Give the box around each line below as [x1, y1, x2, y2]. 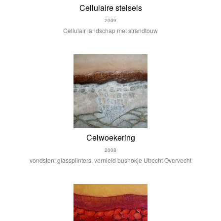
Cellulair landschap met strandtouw [63, 26, 158, 35]
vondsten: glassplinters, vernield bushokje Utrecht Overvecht [30, 156, 191, 164]
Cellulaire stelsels [79, 2, 142, 13]
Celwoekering [86, 132, 135, 143]
